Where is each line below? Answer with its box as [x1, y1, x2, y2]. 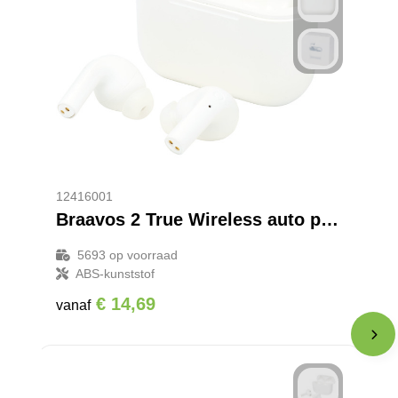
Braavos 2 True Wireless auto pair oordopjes [320, 210, 338, 229]
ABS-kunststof [75, 267, 155, 281]
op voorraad [105, 248, 178, 262]
